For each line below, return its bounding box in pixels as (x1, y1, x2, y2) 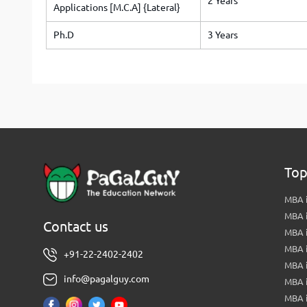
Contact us (43, 219, 108, 235)
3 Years (208, 29, 238, 40)
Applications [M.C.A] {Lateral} (53, 2, 180, 13)
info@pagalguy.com (64, 273, 149, 285)
